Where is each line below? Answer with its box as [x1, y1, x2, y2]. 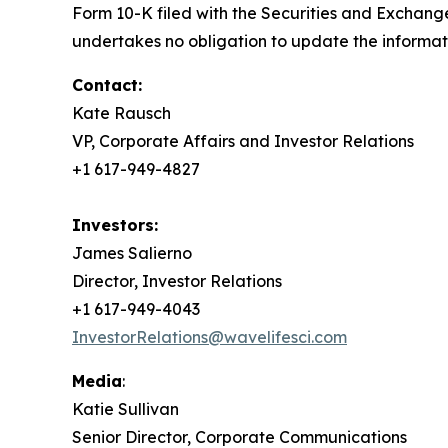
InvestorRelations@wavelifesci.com [72, 327, 347, 348]
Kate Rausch [72, 103, 171, 124]
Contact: [72, 75, 142, 96]
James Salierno [72, 243, 192, 264]
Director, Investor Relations [72, 271, 282, 292]
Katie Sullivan [72, 399, 179, 420]
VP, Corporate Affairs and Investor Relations [72, 131, 414, 152]
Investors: [72, 215, 158, 236]
